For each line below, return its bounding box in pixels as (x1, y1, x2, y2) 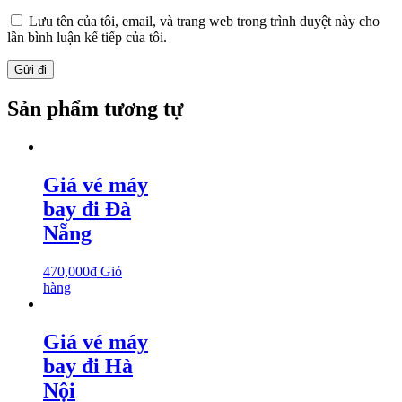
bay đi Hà (43, 354, 133, 378)
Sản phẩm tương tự (7, 97, 183, 121)
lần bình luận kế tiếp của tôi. (7, 30, 167, 46)
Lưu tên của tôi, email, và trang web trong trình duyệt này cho (29, 13, 380, 30)
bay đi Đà (43, 197, 131, 222)
